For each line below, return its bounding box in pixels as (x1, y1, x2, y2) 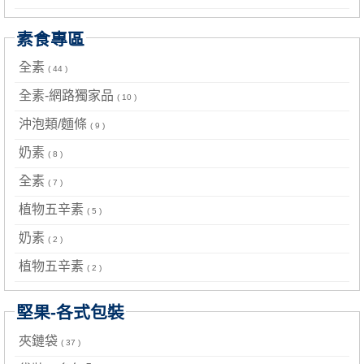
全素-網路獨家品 (19, 89, 117, 103)
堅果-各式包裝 (16, 303, 124, 323)
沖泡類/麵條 (19, 117, 90, 132)
